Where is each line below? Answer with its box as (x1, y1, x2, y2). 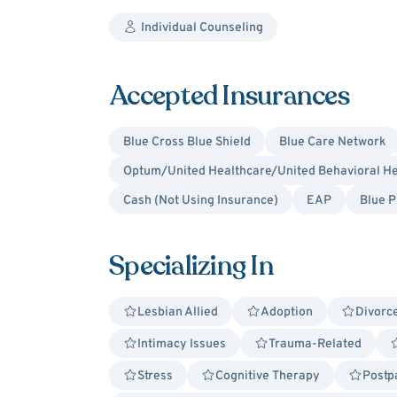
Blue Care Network (279, 135, 386, 150)
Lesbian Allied (137, 305, 218, 320)
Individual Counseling (141, 20, 263, 35)
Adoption (261, 305, 313, 320)
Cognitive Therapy (215, 369, 320, 384)
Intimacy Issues (137, 337, 226, 352)
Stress (137, 369, 173, 384)
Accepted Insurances (109, 78, 349, 114)
